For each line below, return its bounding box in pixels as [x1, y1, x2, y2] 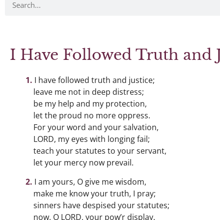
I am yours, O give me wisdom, [34, 176, 146, 187]
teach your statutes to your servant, [33, 145, 166, 156]
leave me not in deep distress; [33, 86, 144, 97]
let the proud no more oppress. [33, 110, 150, 121]
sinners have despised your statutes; [33, 200, 169, 211]
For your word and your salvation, [33, 122, 159, 133]
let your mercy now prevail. [33, 157, 134, 168]
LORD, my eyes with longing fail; [33, 134, 150, 144]
